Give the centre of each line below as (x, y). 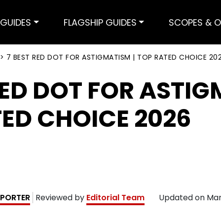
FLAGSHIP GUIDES (100, 22)
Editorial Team (115, 198)
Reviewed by (61, 198)
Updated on (183, 198)
